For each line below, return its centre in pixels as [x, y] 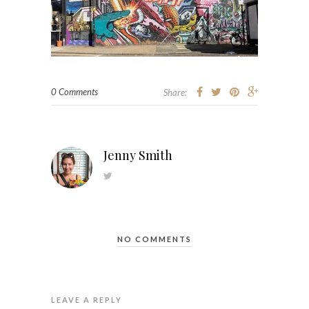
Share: [175, 93]
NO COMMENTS [154, 239]
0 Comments [74, 92]
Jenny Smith [138, 156]
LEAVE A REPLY [87, 300]
